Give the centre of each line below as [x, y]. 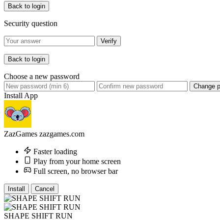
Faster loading [55, 152]
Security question [31, 24]
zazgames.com [62, 134]
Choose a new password [42, 77]
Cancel [45, 189]
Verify [109, 41]
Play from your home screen [77, 162]
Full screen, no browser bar [76, 171]
